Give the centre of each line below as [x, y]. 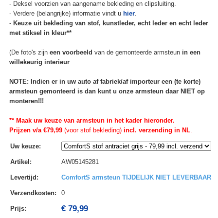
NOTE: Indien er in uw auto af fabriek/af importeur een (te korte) [105, 82]
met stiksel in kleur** [40, 33]
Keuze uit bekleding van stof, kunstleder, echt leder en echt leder [110, 23]
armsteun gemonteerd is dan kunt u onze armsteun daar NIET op [107, 91]
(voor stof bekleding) [92, 130]
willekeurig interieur [39, 62]
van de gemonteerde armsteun [137, 53]
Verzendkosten [32, 193]
